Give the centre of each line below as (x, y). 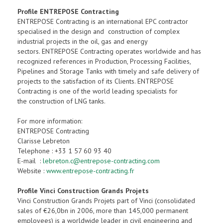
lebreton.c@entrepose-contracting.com (101, 161)
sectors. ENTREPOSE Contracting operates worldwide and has (109, 51)
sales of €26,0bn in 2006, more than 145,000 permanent (103, 211)
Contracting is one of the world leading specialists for (98, 91)
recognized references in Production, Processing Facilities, (104, 61)
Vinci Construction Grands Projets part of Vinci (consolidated (106, 201)
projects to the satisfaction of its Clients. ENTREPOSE (96, 81)
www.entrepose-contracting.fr (90, 171)
